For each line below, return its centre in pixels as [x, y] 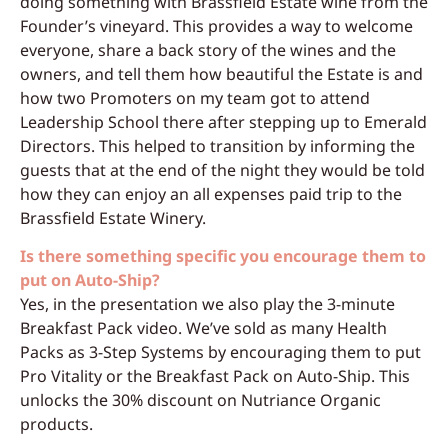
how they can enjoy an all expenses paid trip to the [211, 193]
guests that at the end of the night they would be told [222, 169]
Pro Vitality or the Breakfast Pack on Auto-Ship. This [215, 375]
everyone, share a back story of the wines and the [208, 49]
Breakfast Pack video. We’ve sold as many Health [203, 327]
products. [56, 423]
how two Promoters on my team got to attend [195, 97]
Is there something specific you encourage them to [223, 255]
